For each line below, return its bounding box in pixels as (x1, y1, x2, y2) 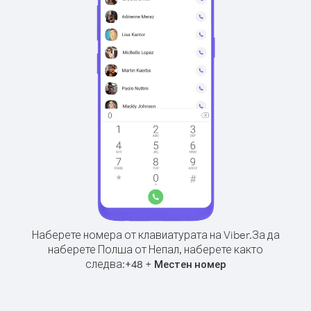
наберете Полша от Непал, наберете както (48, 242, 263, 256)
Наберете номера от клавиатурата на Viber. (31, 228, 252, 242)
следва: (85, 257, 125, 271)
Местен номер (153, 258, 226, 271)
